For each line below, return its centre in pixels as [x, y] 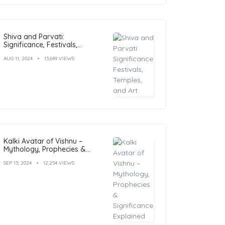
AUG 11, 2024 [18, 58]
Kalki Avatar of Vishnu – [43, 141]
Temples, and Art [31, 52]
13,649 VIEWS [59, 58]
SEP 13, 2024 [18, 163]
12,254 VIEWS [59, 163]
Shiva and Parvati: [34, 36]
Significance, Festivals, [40, 44]
